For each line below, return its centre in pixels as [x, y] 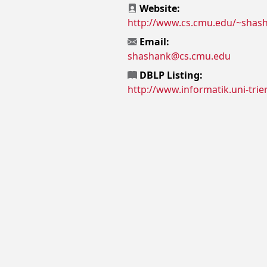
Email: [153, 42]
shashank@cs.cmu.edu [179, 56]
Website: [159, 8]
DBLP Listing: [170, 75]
